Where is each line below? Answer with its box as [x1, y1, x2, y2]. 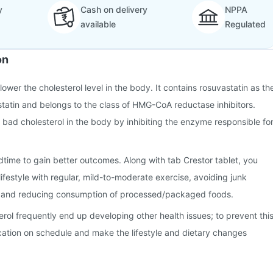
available [80, 19, 116, 29]
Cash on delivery [80, 4, 147, 15]
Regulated [225, 19, 266, 29]
